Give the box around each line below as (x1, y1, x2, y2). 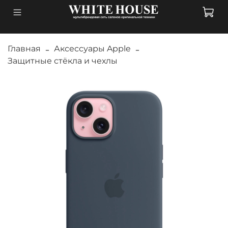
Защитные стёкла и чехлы (8, 55, 118, 66)
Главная (8, 43, 41, 53)
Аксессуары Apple (54, 43, 131, 53)
